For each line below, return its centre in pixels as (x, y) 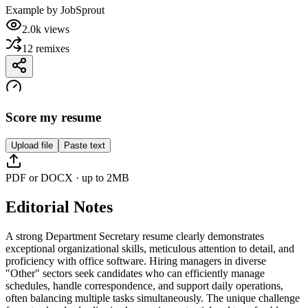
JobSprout (82, 10)
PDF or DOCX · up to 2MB (67, 177)
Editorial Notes (59, 207)
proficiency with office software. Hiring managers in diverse (136, 261)
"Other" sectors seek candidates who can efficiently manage (135, 273)
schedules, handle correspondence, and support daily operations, (144, 285)
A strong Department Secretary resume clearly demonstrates (135, 236)
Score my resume (53, 118)
